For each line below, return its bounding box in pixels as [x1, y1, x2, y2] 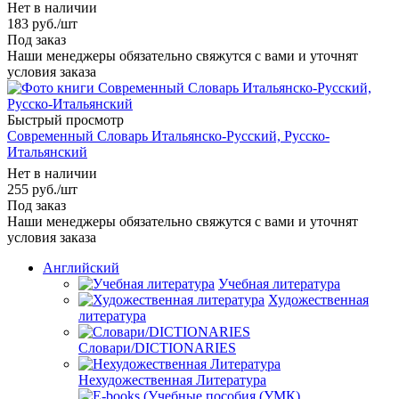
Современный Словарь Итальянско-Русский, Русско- [7, 127, 330, 143]
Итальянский [7, 143, 87, 159]
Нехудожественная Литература [78, 371, 266, 387]
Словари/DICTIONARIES [78, 339, 236, 355]
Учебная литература [218, 275, 340, 291]
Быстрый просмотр [7, 111, 124, 127]
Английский [43, 259, 119, 275]
